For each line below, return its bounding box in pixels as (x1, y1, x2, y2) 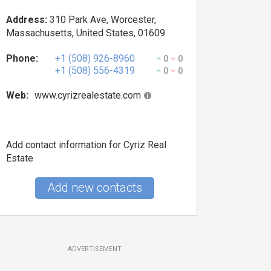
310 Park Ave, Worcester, (47, 14, 156, 25)
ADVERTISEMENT (67, 245, 122, 253)
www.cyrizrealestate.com (34, 90, 141, 101)
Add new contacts (47, 180, 142, 195)
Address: (6, 14, 47, 25)
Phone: (6, 53, 38, 64)
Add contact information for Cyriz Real (6, 139, 166, 151)
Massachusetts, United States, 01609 (6, 27, 165, 39)
